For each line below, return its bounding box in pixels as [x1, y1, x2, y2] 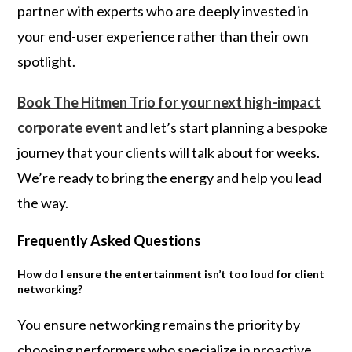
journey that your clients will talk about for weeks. [17, 144, 321, 161]
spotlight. [17, 53, 76, 70]
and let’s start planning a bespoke [123, 119, 328, 136]
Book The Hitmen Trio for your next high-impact [17, 93, 321, 111]
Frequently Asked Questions [17, 232, 202, 249]
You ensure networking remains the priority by [17, 316, 301, 333]
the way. [17, 194, 69, 211]
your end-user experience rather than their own [17, 27, 310, 45]
